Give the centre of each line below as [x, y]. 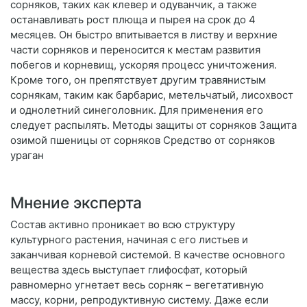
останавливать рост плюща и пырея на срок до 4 [133, 20]
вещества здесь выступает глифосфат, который [129, 270]
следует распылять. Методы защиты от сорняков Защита [153, 125]
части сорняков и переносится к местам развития [135, 50]
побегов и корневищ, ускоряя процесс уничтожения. [144, 65]
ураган [27, 156]
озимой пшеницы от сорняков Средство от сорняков [143, 140]
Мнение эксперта [76, 203]
